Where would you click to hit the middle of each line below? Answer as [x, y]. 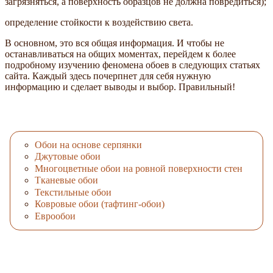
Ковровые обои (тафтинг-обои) [100, 204]
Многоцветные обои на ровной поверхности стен [139, 168]
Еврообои [55, 216]
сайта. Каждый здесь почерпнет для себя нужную [108, 76]
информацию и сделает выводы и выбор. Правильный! [120, 87]
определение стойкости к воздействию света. [99, 22]
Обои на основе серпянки [88, 144]
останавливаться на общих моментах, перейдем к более [120, 54]
